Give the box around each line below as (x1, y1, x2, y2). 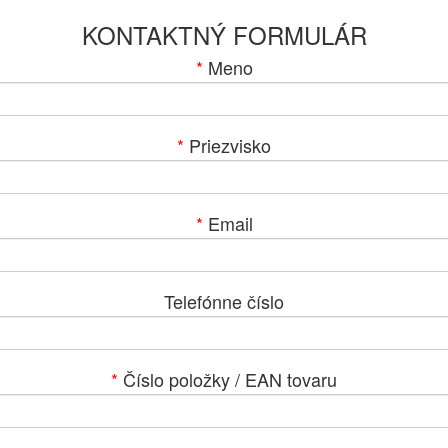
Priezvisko (184, 131, 271, 158)
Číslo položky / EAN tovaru (118, 365, 337, 392)
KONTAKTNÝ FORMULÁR (81, 16, 367, 52)
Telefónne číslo (164, 287, 284, 314)
